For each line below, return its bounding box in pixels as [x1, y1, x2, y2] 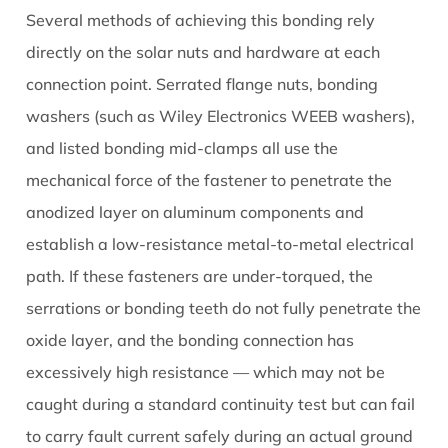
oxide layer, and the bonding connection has [26, 330, 355, 351]
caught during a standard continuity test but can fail [26, 394, 416, 415]
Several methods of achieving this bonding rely [26, 10, 376, 31]
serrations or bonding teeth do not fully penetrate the [26, 298, 422, 319]
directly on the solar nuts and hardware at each [26, 42, 381, 63]
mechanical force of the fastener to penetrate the [26, 170, 393, 191]
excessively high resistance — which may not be [26, 362, 386, 383]
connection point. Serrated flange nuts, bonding [26, 74, 379, 95]
